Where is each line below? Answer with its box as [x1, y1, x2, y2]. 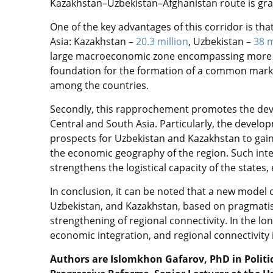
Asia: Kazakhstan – [50, 35, 136, 48]
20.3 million [136, 35, 188, 48]
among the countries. [50, 79, 151, 92]
